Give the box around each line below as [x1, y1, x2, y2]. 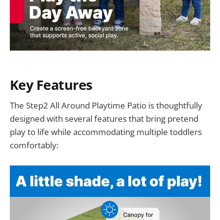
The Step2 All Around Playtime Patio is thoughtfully [10, 100, 202, 111]
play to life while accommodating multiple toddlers [10, 126, 202, 138]
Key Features [10, 75, 92, 94]
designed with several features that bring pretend [10, 113, 198, 125]
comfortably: [10, 139, 58, 151]
